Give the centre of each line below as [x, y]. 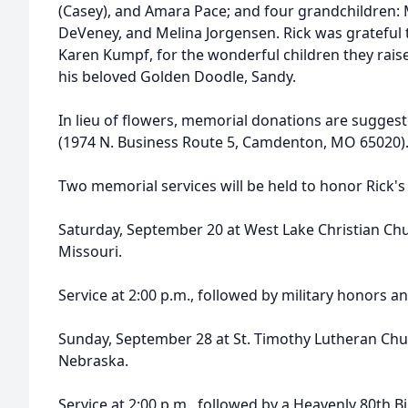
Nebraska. [93, 361]
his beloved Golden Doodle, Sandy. [177, 76]
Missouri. [90, 251]
